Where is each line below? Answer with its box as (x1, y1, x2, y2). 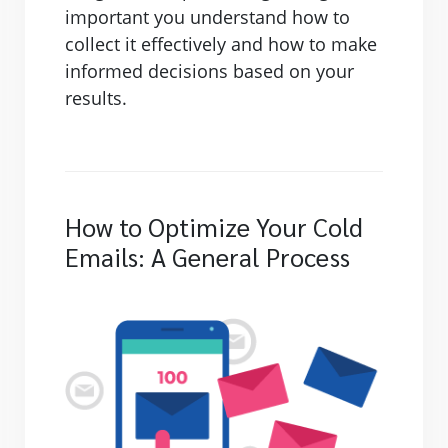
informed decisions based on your (65, 59, 354, 84)
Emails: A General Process (65, 240, 350, 274)
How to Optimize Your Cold (65, 210, 363, 244)
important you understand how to (65, 5, 350, 30)
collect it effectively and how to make (65, 32, 377, 57)
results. (65, 86, 127, 111)
